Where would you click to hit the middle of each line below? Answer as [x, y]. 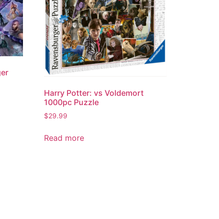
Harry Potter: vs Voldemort [94, 93]
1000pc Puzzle [72, 102]
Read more [64, 138]
